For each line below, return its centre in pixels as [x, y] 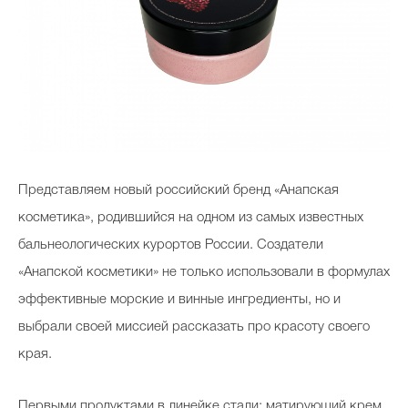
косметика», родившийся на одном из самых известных [191, 218]
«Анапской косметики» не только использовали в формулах [204, 273]
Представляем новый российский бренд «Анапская [178, 191]
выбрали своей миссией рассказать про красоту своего [194, 327]
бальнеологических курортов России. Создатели [171, 245]
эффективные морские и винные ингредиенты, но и [179, 300]
